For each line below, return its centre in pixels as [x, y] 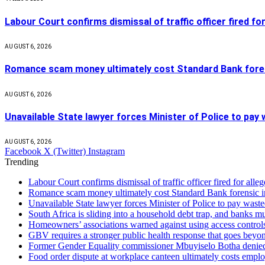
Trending [22, 162]
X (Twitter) [65, 151]
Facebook [23, 151]
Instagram [106, 151]
